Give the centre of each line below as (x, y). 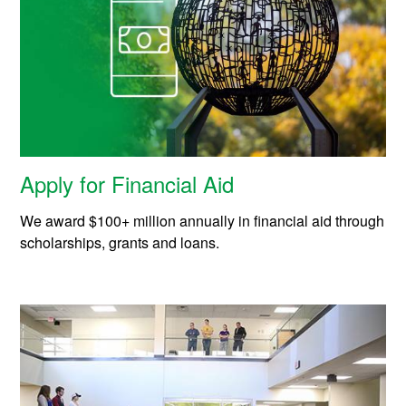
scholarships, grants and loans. (120, 242)
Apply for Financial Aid (127, 183)
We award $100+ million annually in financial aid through (203, 220)
